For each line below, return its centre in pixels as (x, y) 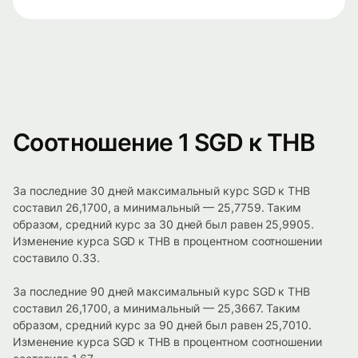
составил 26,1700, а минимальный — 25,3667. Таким (157, 308)
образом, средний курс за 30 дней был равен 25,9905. (163, 225)
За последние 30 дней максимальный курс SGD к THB (161, 191)
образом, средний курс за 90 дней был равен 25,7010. (162, 325)
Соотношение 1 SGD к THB (164, 143)
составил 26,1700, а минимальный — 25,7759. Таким (157, 208)
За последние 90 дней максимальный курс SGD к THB (161, 292)
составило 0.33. (56, 258)
